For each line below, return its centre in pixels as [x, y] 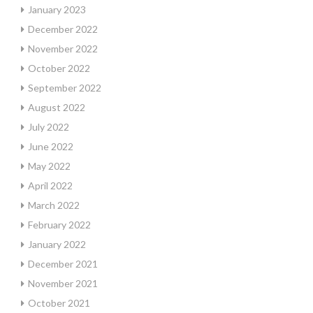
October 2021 [59, 303]
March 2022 [54, 205]
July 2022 [49, 127]
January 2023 [57, 9]
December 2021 [63, 264]
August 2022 [57, 107]
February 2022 [59, 225]
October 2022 [59, 68]
